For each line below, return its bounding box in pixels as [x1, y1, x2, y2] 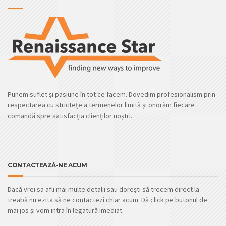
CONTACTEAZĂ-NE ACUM [8, 161, 87, 169]
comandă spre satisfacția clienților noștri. [8, 110, 132, 120]
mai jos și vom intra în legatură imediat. [8, 205, 124, 215]
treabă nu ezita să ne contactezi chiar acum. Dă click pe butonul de [8, 195, 207, 204]
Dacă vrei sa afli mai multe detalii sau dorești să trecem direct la [8, 184, 199, 194]
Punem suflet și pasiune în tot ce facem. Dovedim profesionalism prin [8, 89, 215, 99]
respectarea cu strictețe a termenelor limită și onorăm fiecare [8, 100, 195, 109]
